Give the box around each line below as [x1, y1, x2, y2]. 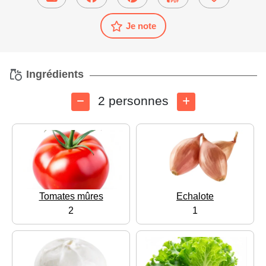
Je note [125, 21, 156, 31]
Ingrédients [23, 68, 84, 81]
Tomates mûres [39, 191, 103, 202]
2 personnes [94, 94, 172, 108]
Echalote [176, 191, 214, 202]
